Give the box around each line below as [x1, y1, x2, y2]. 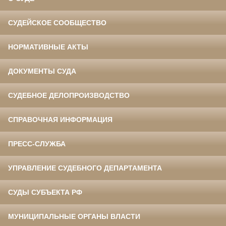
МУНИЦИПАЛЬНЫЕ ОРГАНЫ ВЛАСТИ [8, 212, 140, 221]
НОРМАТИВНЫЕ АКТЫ [8, 43, 88, 51]
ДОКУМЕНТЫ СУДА [8, 67, 76, 76]
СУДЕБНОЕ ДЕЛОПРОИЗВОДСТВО [8, 91, 130, 100]
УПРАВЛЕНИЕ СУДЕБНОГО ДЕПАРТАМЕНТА [8, 164, 162, 173]
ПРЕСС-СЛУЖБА [8, 140, 66, 148]
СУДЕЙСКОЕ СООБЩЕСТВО [8, 19, 106, 27]
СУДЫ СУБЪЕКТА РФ [8, 188, 82, 197]
